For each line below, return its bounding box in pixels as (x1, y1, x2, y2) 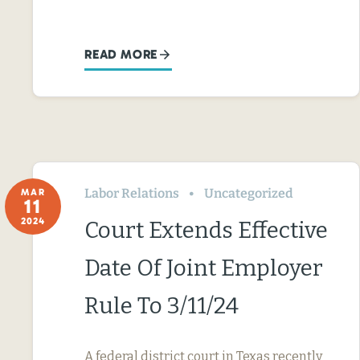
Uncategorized (204, 185, 293, 201)
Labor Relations (84, 185, 179, 201)
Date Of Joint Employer (84, 254, 323, 281)
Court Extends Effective (84, 216, 328, 243)
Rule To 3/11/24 (84, 292, 239, 319)
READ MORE (84, 46, 158, 62)
